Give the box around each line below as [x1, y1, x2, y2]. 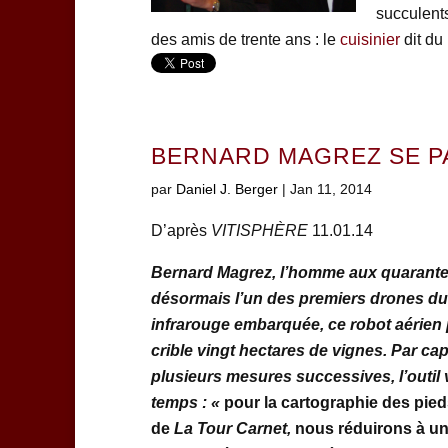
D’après [150, 222, 211, 240]
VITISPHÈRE [210, 222, 308, 240]
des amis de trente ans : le [150, 31, 340, 49]
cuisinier [339, 31, 400, 49]
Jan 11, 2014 [289, 181, 372, 198]
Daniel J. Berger [175, 181, 278, 198]
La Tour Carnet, [173, 420, 295, 438]
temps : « [150, 394, 224, 412]
